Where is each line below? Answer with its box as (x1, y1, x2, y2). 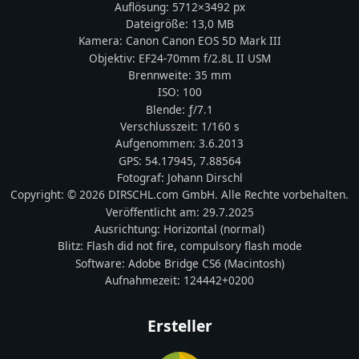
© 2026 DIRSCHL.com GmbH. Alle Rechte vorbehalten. (67, 187, 349, 203)
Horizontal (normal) (163, 221, 264, 237)
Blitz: (57, 238, 87, 254)
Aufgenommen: (115, 135, 199, 151)
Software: (75, 255, 128, 271)
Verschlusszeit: (119, 118, 201, 134)
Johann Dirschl (167, 170, 243, 186)
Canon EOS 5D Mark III (158, 33, 281, 49)
